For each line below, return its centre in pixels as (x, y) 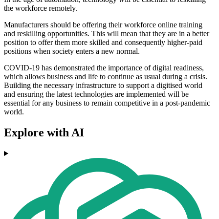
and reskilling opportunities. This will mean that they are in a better (107, 34)
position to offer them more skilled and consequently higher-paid (103, 43)
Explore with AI (44, 133)
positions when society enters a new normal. (72, 51)
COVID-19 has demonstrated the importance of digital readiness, (104, 68)
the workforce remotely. (41, 8)
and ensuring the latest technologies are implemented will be (96, 94)
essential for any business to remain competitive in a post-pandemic (107, 103)
